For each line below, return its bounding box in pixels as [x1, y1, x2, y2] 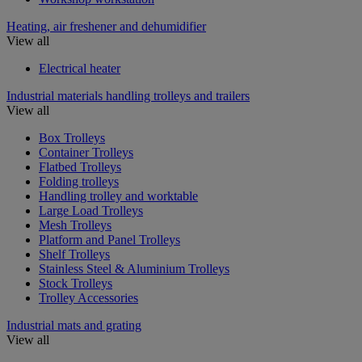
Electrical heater [39, 61, 120, 75]
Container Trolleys [39, 145, 133, 159]
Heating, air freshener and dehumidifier [6, 19, 206, 33]
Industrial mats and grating [6, 318, 141, 332]
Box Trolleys [39, 130, 105, 145]
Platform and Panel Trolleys [39, 232, 180, 246]
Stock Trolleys [39, 276, 112, 290]
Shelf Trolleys [39, 246, 110, 261]
